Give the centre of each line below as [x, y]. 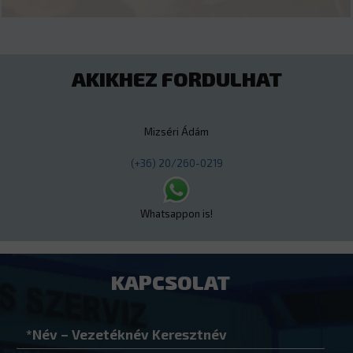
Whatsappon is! [176, 213]
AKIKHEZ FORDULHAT [176, 78]
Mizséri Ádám [176, 131]
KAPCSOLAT [171, 281]
